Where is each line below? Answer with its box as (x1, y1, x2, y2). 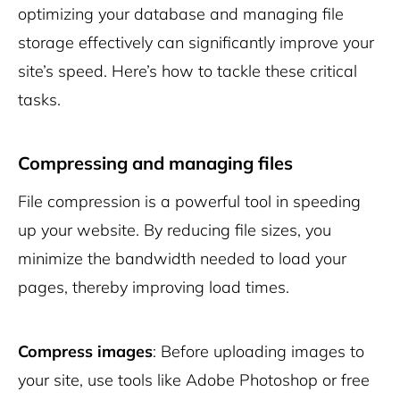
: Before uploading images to (153, 341, 364, 362)
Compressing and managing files (18, 152, 293, 175)
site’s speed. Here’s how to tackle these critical (18, 61, 357, 82)
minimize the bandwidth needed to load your (18, 248, 346, 270)
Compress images (18, 341, 153, 362)
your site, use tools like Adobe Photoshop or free (18, 370, 370, 391)
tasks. (18, 89, 61, 111)
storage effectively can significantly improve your (18, 32, 374, 54)
